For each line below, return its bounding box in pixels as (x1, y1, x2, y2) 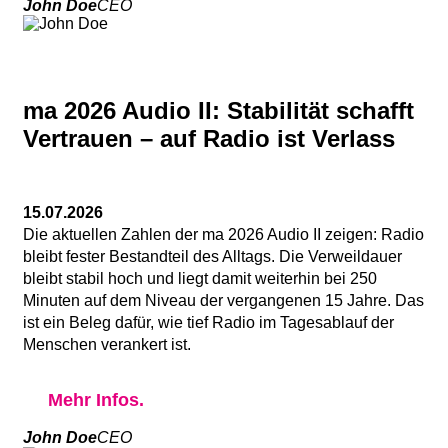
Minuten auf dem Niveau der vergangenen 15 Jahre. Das (23, 291, 424, 309)
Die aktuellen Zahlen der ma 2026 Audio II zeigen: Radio (23, 225, 424, 243)
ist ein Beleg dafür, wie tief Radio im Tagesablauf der (23, 313, 394, 331)
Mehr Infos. (48, 389, 144, 410)
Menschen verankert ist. (23, 335, 191, 353)
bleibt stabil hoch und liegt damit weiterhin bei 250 (23, 269, 377, 287)
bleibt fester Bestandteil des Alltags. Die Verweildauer (23, 247, 402, 265)
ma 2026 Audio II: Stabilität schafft (23, 96, 414, 124)
